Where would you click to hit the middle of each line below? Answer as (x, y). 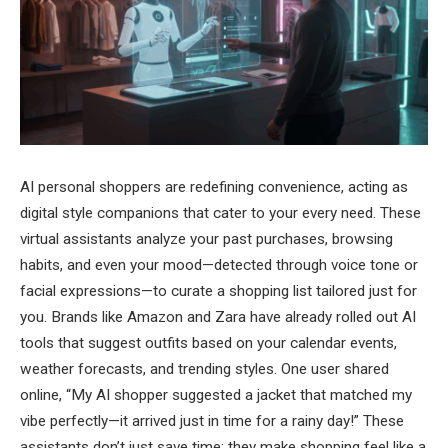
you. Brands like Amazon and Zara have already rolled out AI (218, 316)
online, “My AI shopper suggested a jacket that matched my (216, 394)
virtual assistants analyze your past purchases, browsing (206, 238)
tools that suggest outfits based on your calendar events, (208, 342)
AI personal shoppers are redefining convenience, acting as (214, 186)
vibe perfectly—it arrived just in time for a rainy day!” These (212, 420)
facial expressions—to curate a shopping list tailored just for (218, 290)
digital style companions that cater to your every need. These (220, 212)
